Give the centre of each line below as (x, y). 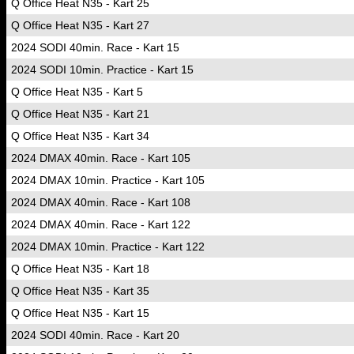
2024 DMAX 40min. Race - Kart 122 (101, 224)
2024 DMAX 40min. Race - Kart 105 (101, 158)
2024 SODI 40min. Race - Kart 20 (95, 335)
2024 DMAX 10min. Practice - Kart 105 (108, 180)
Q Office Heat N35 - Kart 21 (80, 114)
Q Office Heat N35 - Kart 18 (80, 269)
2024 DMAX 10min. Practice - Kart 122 (108, 247)
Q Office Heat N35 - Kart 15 (80, 313)
